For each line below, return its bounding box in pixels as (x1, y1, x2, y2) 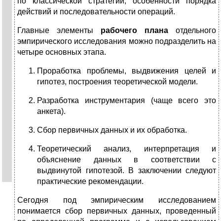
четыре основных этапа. (17, 48, 106, 57)
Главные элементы (17, 26, 101, 35)
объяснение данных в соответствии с (37, 155, 216, 164)
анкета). (37, 107, 66, 116)
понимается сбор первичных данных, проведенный (17, 207, 216, 216)
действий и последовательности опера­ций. (17, 7, 175, 16)
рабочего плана (101, 26, 176, 35)
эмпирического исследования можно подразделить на (17, 37, 216, 46)
